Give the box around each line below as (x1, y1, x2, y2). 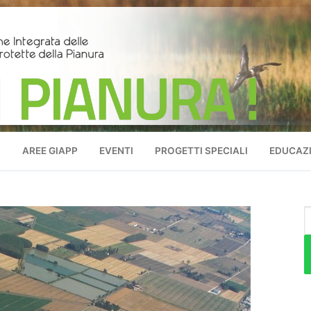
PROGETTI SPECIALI (154, 144, 248, 156)
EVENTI (99, 144, 133, 156)
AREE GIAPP (22, 144, 78, 156)
